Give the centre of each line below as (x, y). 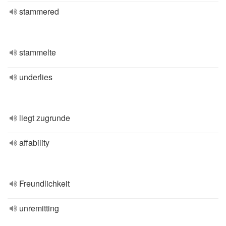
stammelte (38, 52)
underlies (36, 77)
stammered (39, 11)
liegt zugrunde (45, 118)
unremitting (39, 208)
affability (34, 143)
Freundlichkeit (44, 183)
